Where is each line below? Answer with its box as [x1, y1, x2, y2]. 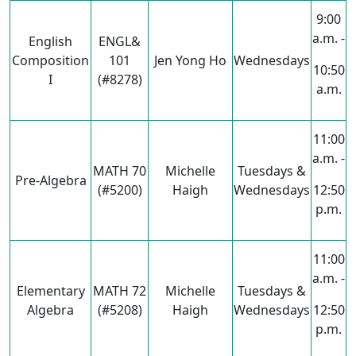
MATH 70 [93, 162, 146, 180]
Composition [12, 52, 89, 69]
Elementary [16, 282, 85, 300]
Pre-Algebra [14, 172, 87, 189]
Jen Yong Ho [154, 52, 226, 69]
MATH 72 [93, 282, 146, 300]
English [29, 33, 72, 50]
